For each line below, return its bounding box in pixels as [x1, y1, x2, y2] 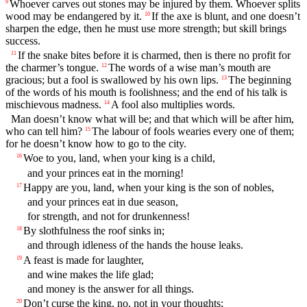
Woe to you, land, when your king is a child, [23, 152, 215, 164]
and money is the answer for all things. [27, 283, 194, 295]
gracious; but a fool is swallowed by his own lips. [5, 73, 219, 86]
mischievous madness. [5, 98, 101, 110]
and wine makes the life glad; [27, 268, 153, 280]
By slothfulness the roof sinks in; [23, 225, 164, 237]
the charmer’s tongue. [5, 61, 99, 73]
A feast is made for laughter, [23, 254, 144, 266]
